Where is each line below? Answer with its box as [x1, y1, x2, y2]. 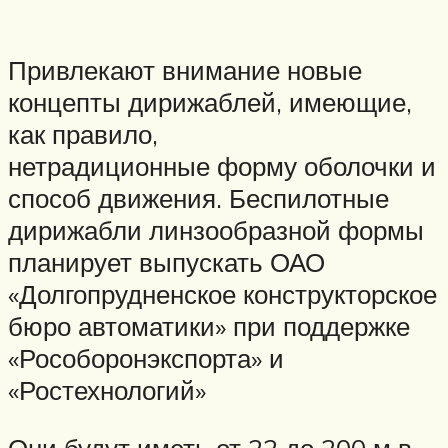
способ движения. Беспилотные [8, 182, 389, 215]
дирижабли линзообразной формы [8, 214, 424, 247]
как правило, [8, 118, 158, 151]
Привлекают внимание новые [8, 54, 362, 87]
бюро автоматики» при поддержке [8, 310, 410, 343]
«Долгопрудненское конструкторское [8, 278, 437, 311]
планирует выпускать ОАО [8, 246, 325, 279]
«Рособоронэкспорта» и [8, 342, 284, 375]
